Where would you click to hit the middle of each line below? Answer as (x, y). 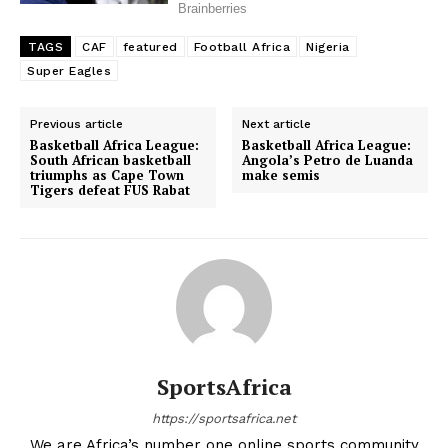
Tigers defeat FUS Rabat (110, 190)
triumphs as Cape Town (107, 175)
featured (150, 47)
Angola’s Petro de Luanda (328, 160)
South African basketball (110, 160)
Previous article (76, 124)
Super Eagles (69, 71)
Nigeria (328, 47)
